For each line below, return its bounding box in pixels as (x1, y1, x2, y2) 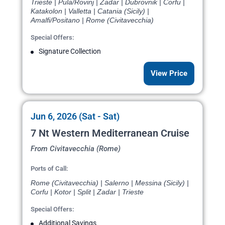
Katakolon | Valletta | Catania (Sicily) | (31, 7, 149, 16)
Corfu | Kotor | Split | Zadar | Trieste (31, 188, 144, 196)
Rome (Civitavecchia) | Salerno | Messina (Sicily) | (31, 179, 189, 187)
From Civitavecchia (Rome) (31, 144, 121, 154)
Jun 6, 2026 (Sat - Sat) (31, 111, 120, 122)
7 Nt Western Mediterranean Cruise (31, 127, 189, 140)
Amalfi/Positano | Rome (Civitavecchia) (31, 16, 154, 25)
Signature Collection (39, 47, 101, 56)
